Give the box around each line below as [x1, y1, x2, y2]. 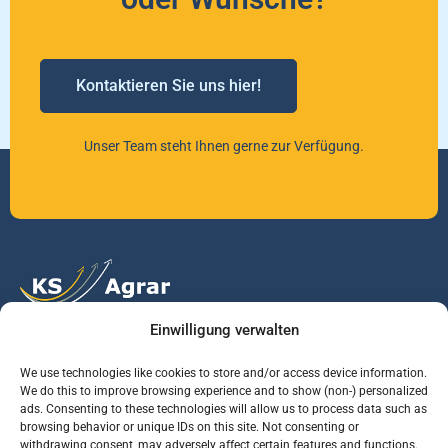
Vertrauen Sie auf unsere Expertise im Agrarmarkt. [20, 333, 368, 353]
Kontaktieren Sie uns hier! [76, 76, 261, 96]
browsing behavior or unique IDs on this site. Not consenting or [20, 420, 359, 434]
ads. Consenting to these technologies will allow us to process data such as [20, 402, 427, 416]
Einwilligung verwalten [149, 321, 299, 339]
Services [20, 408, 89, 430]
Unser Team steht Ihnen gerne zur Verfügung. [84, 138, 364, 155]
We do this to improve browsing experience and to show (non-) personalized [20, 384, 428, 398]
